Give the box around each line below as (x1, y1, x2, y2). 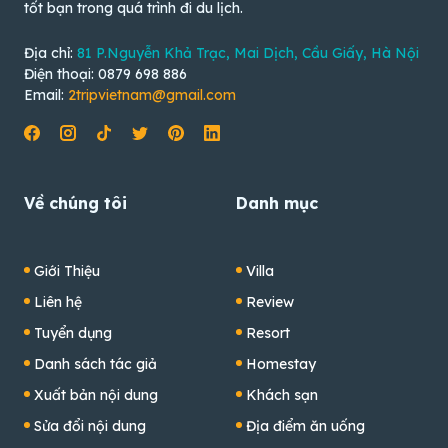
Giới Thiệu (34, 261, 100, 280)
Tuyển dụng (34, 323, 112, 342)
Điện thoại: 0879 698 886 (24, 64, 187, 83)
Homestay (246, 354, 316, 373)
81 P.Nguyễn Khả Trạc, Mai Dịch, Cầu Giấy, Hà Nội (77, 43, 419, 62)
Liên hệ (34, 292, 82, 311)
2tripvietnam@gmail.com (68, 85, 236, 104)
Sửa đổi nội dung (34, 416, 146, 435)
